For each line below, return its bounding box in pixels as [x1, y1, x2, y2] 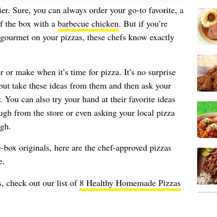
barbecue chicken [57, 17, 119, 29]
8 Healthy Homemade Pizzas [79, 177, 181, 188]
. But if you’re [118, 17, 168, 29]
